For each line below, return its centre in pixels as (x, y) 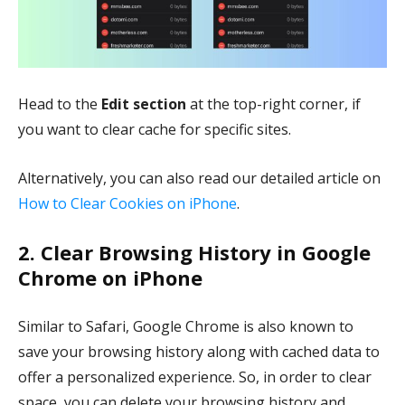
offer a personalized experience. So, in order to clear (195, 377)
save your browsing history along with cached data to (199, 351)
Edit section (144, 104)
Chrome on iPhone (110, 277)
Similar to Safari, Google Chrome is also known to (186, 326)
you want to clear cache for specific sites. (155, 129)
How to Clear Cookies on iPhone (127, 203)
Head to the (60, 104)
